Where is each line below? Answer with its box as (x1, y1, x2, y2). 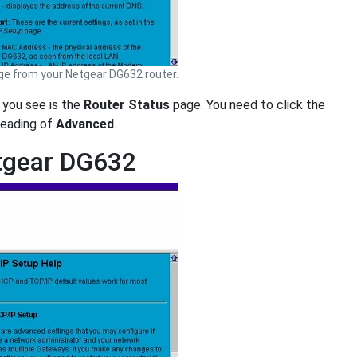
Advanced (56, 116, 114, 132)
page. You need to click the (170, 97, 325, 113)
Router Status (84, 97, 170, 113)
